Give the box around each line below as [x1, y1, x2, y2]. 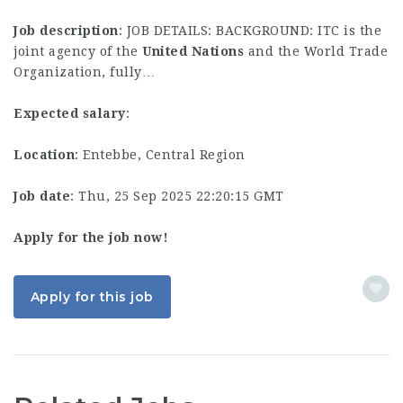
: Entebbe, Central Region [75, 148, 246, 162]
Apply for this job [30, 289, 154, 305]
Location [13, 148, 75, 162]
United [142, 44, 187, 58]
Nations [191, 44, 244, 58]
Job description [13, 23, 119, 38]
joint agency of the [13, 44, 142, 58]
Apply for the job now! [13, 230, 168, 245]
